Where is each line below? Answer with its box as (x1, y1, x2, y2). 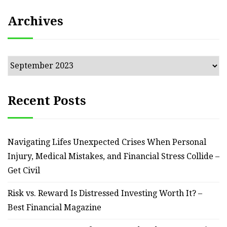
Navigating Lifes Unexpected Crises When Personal (8, 137, 206, 147)
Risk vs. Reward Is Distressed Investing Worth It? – (8, 188, 202, 198)
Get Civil (8, 165, 40, 175)
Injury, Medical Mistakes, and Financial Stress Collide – (8, 151, 219, 161)
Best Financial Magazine (8, 202, 101, 212)
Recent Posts (8, 93, 86, 108)
